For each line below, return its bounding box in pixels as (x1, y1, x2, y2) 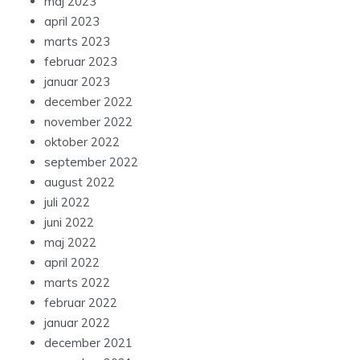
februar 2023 (44, 54, 117, 70)
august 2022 (44, 174, 115, 190)
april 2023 (44, 14, 100, 30)
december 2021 (44, 335, 133, 351)
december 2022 (44, 94, 133, 110)
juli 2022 (44, 194, 90, 211)
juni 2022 (44, 215, 94, 231)
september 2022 (44, 154, 138, 170)
